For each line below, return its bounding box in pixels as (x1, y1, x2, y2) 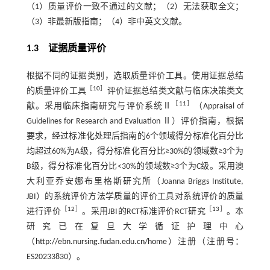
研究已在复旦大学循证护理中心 (26, 222, 244, 231)
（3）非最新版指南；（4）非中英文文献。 (26, 17, 187, 27)
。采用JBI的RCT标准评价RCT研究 (82, 207, 206, 216)
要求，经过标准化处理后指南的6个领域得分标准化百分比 (26, 132, 244, 141)
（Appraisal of (194, 102, 244, 111)
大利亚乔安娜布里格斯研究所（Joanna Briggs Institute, (26, 177, 244, 186)
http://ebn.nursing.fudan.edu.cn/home (36, 237, 168, 246)
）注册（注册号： (167, 237, 244, 246)
